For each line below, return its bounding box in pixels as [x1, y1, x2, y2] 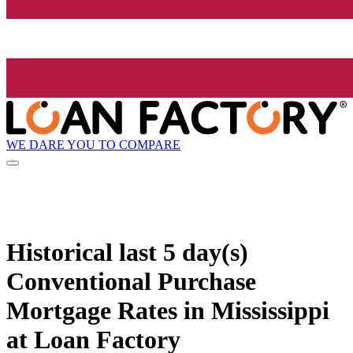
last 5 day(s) [119, 237, 248, 266]
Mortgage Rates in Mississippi [6, 295, 329, 325]
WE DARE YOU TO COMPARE [6, 137, 180, 151]
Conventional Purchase [6, 266, 256, 295]
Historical [6, 237, 119, 266]
